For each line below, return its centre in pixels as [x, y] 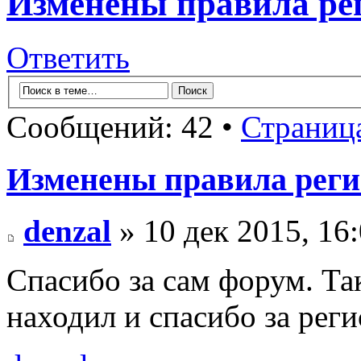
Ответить [68, 58]
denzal [67, 231]
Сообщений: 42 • [124, 127]
